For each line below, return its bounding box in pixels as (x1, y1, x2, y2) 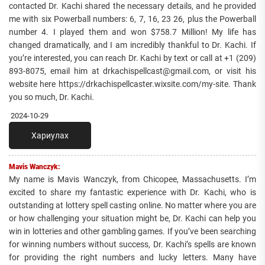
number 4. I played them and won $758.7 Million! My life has (9, 27, 256, 37)
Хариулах (31, 131, 69, 141)
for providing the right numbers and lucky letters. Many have (9, 253, 256, 263)
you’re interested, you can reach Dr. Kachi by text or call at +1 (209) (9, 53, 256, 63)
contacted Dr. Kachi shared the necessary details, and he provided (9, 1, 256, 11)
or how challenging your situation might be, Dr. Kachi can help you (9, 214, 256, 224)
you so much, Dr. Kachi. (9, 92, 94, 102)
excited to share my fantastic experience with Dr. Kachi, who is (9, 188, 256, 198)
